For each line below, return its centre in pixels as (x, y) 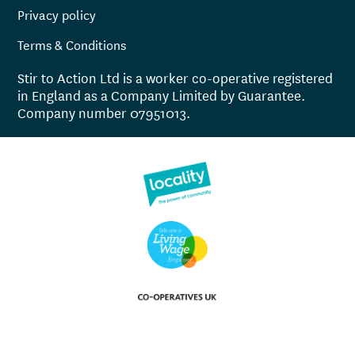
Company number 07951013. (104, 113)
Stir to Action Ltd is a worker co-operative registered (176, 78)
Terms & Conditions (72, 44)
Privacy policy (57, 14)
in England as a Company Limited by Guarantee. (162, 95)
